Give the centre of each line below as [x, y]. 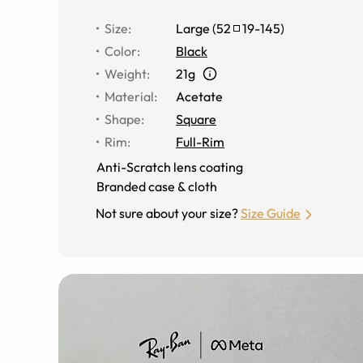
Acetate [199, 96]
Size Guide [271, 213]
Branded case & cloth [157, 186]
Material [129, 96]
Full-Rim [200, 141]
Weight [126, 73]
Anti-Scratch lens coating [170, 167]
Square [196, 119]
